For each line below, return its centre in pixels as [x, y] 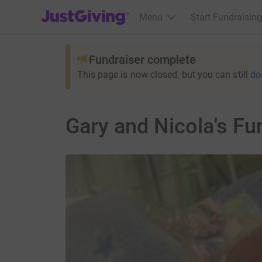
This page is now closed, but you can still [162, 75]
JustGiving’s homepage [89, 10]
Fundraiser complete [142, 60]
